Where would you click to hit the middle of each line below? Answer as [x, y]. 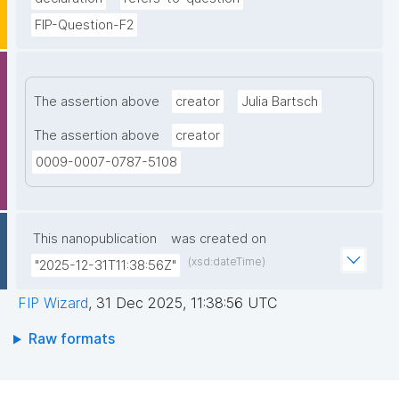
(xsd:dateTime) [227, 262]
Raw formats [71, 339]
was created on [219, 239]
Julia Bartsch [280, 102]
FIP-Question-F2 [84, 25]
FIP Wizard [53, 303]
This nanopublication [95, 239]
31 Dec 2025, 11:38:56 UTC [187, 303]
